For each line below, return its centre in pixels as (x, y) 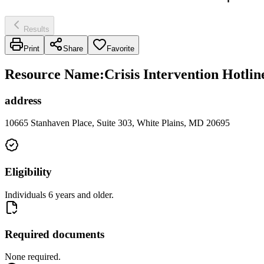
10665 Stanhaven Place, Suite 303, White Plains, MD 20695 (117, 123)
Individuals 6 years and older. (59, 194)
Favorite (121, 48)
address (23, 100)
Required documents (55, 234)
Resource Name (52, 74)
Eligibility (28, 172)
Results (37, 29)
